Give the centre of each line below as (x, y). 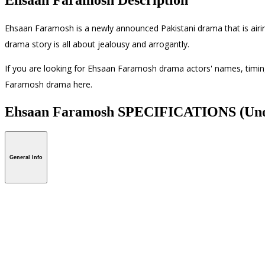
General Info (26, 158)
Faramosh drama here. (49, 84)
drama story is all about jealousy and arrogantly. (97, 44)
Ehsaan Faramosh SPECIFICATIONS (122, 112)
